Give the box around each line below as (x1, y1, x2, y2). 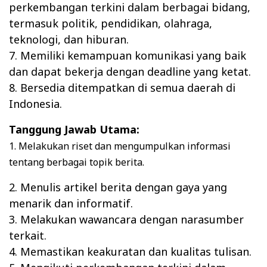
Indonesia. (9, 97, 62, 111)
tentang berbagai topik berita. (9, 156, 144, 169)
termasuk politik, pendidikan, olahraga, (9, 16, 212, 31)
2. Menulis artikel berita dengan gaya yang (9, 180, 227, 195)
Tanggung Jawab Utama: (9, 122, 139, 137)
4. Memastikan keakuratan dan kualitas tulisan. (9, 244, 252, 259)
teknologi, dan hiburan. (9, 32, 129, 47)
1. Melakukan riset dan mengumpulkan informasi (9, 139, 231, 153)
